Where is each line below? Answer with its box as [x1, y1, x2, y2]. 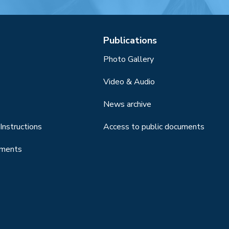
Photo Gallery [103, 54, 154, 65]
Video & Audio [103, 76, 155, 87]
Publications [103, 34, 157, 47]
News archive [103, 99, 152, 110]
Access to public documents [103, 121, 205, 132]
